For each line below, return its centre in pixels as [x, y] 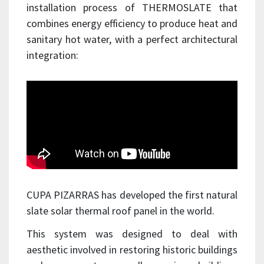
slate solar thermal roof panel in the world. [121, 210]
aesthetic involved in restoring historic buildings [132, 249]
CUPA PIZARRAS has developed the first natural [132, 194]
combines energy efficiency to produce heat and [132, 23]
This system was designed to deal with [132, 233]
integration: [52, 55]
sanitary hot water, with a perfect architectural [132, 39]
